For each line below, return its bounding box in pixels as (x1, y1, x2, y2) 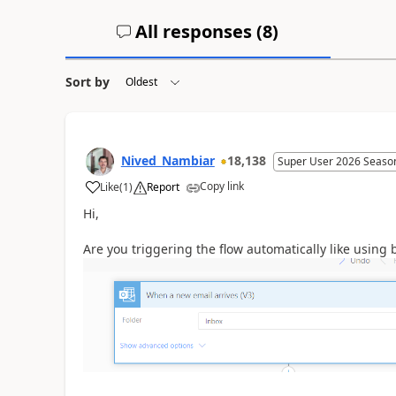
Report (146, 179, 179, 195)
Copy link (199, 179, 244, 194)
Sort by (65, 73, 110, 91)
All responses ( (131, 19, 263, 44)
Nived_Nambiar (120, 152, 215, 170)
